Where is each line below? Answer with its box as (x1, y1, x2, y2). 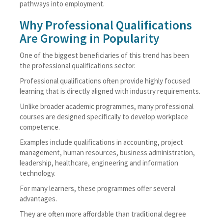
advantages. (20, 194, 57, 203)
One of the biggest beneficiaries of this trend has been (20, 51, 189, 60)
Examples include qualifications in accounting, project (20, 137, 183, 147)
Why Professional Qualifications (20, 17, 192, 33)
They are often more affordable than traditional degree (20, 209, 186, 219)
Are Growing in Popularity (20, 30, 159, 46)
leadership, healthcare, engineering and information (20, 158, 178, 167)
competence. (20, 122, 60, 132)
